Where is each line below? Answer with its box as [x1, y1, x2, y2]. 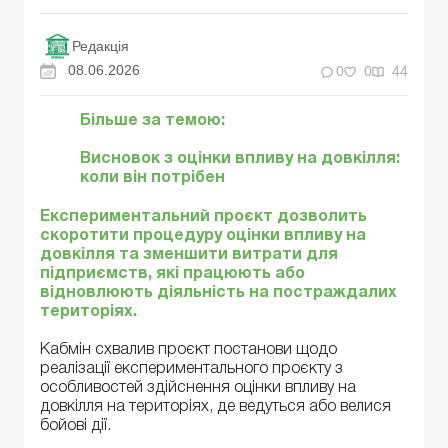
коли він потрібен [80, 171, 225, 186]
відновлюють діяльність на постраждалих [40, 285, 397, 300]
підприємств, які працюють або [40, 266, 305, 281]
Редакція [72, 38, 129, 54]
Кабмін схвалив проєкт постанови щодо [40, 342, 337, 357]
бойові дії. [40, 418, 111, 433]
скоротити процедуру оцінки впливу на [40, 228, 366, 243]
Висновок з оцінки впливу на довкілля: [80, 152, 400, 167]
